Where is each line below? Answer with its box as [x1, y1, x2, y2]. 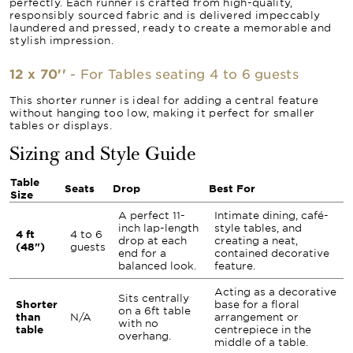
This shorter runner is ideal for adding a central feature [9, 94, 319, 106]
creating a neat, [214, 234, 298, 247]
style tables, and [214, 221, 302, 234]
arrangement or [214, 310, 299, 323]
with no [118, 317, 158, 329]
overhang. [118, 329, 171, 342]
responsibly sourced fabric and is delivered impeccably [9, 9, 321, 21]
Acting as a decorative [214, 285, 336, 298]
